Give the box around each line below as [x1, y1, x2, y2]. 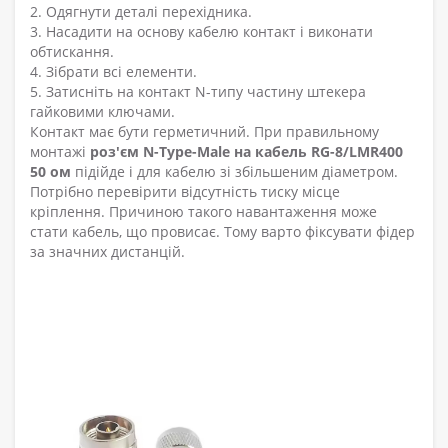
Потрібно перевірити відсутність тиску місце [30, 182, 340, 202]
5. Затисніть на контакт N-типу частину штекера [30, 82, 366, 102]
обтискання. [30, 42, 114, 62]
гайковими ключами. [30, 102, 175, 122]
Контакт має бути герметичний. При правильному [30, 122, 379, 142]
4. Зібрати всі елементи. [30, 62, 197, 82]
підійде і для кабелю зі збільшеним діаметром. [71, 162, 398, 182]
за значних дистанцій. [30, 242, 185, 262]
